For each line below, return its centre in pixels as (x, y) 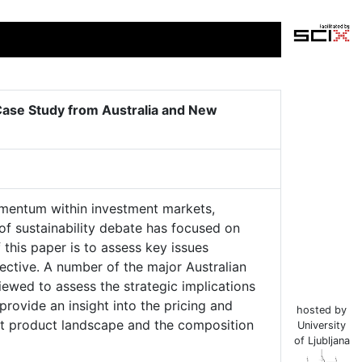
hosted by (322, 310)
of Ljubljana (322, 341)
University (322, 326)
